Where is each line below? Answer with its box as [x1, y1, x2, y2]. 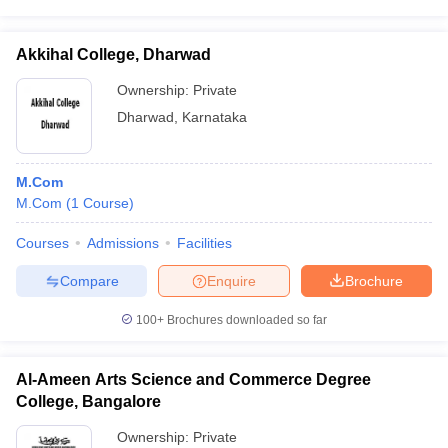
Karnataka [182, 109, 247, 125]
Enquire [207, 272, 256, 289]
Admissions [87, 235, 159, 251]
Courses [16, 235, 69, 251]
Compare [59, 272, 119, 289]
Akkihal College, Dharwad [16, 46, 211, 63]
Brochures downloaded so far [164, 313, 327, 327]
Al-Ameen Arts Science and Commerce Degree [16, 371, 371, 388]
